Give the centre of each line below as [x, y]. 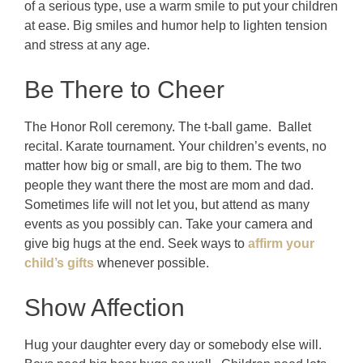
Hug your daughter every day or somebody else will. [175, 344]
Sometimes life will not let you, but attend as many [167, 204]
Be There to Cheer [124, 89]
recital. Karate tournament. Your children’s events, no [175, 146]
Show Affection [105, 307]
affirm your [281, 243]
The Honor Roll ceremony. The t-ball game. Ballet [168, 126]
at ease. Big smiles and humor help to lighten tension [176, 25]
